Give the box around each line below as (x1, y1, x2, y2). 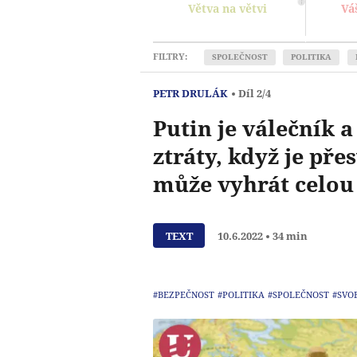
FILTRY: (153, 50, 187, 63)
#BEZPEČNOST (153, 288, 214, 300)
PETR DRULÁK (153, 85, 228, 100)
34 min (273, 228, 308, 243)
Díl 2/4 (237, 85, 271, 100)
